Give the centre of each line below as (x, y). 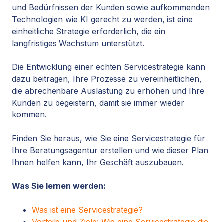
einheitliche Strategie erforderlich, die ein (88, 31)
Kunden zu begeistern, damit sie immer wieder (98, 103)
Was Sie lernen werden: (59, 186)
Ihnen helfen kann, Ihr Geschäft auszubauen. (98, 162)
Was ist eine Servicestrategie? (87, 210)
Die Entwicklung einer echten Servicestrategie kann (109, 67)
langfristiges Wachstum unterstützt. (78, 43)
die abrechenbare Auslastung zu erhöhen (91, 91)
